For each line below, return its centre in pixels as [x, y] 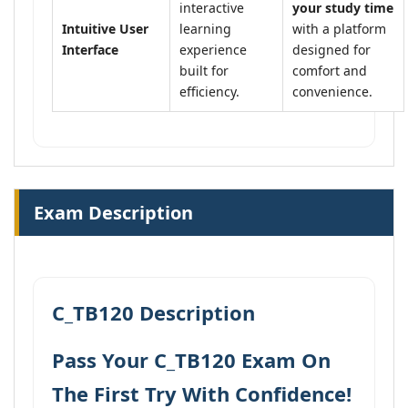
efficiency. [209, 92]
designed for [331, 50]
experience [213, 50]
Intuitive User [105, 29]
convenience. [332, 92]
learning [205, 29]
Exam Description [113, 213]
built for [204, 71]
